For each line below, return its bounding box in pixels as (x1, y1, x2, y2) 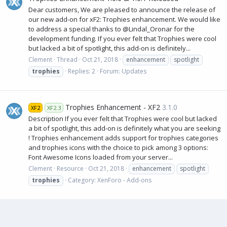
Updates (122, 67, 146, 76)
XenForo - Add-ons (97, 176, 152, 185)
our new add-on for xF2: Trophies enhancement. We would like (28, 14, 220, 24)
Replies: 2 (68, 67, 95, 76)
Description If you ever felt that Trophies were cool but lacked (28, 114, 217, 124)
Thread (57, 55, 78, 64)
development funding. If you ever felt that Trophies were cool (28, 33, 216, 43)
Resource (57, 164, 84, 173)
